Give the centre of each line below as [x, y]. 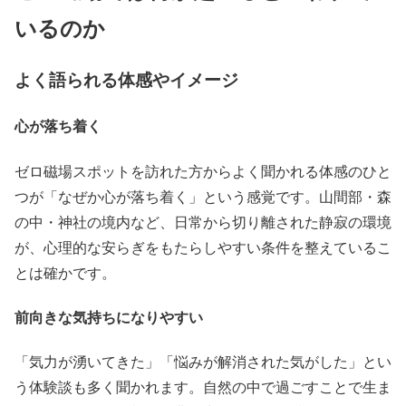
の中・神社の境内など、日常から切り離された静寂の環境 [203, 221]
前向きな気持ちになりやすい [109, 316]
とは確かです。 [65, 272]
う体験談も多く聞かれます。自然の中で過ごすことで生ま [203, 387]
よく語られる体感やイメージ [126, 79]
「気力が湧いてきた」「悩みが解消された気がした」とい [203, 362]
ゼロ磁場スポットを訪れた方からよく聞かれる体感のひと [203, 170]
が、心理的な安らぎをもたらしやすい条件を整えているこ [203, 246]
